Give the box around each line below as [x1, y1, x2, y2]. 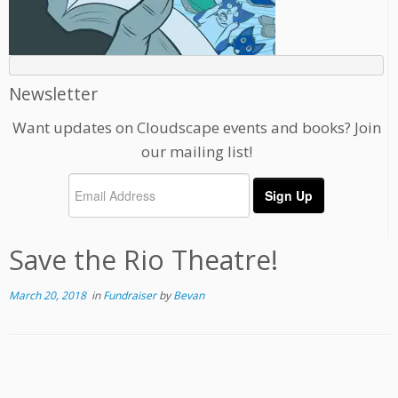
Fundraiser [103, 288, 159, 304]
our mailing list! [140, 141, 252, 163]
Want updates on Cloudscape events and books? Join [12, 117, 381, 139]
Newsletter [9, 82, 98, 107]
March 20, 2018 [9, 288, 86, 304]
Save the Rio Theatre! [9, 242, 278, 279]
